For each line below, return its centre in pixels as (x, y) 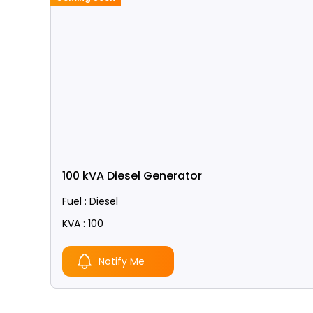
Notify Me (122, 261)
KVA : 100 (83, 224)
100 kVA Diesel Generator (132, 176)
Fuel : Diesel (90, 201)
